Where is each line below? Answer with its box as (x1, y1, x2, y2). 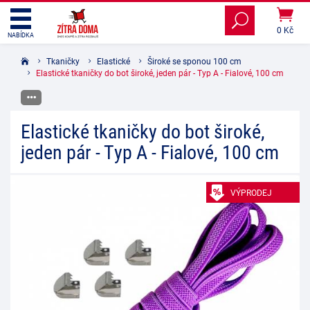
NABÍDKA (8, 31, 34, 39)
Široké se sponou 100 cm (147, 55, 241, 66)
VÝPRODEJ (230, 187, 272, 198)
